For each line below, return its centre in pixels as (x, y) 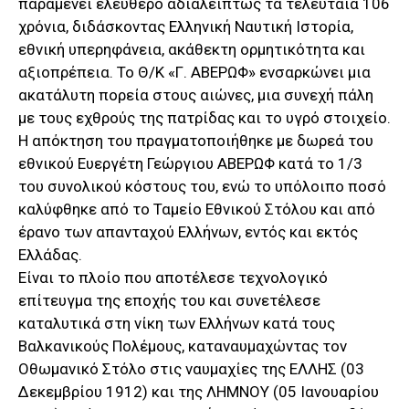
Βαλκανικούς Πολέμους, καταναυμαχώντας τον (183, 346)
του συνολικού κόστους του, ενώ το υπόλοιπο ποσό (202, 187)
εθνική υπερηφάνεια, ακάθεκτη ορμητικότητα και (192, 50)
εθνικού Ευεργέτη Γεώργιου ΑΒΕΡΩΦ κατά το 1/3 (190, 164)
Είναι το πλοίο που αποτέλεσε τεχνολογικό (173, 278)
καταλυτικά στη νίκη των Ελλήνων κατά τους (177, 324)
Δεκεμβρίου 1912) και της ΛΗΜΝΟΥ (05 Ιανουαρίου (199, 392)
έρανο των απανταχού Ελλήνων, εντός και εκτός (188, 232)
